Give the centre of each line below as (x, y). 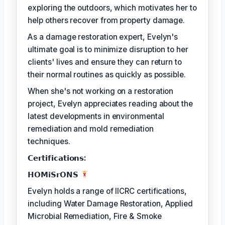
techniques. (49, 141)
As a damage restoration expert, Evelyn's (103, 37)
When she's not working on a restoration (101, 91)
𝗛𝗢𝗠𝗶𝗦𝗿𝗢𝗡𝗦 (54, 174)
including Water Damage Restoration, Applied (110, 203)
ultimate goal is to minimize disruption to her (108, 49)
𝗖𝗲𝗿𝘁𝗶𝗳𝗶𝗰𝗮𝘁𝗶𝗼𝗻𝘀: (57, 158)
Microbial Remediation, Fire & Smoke (95, 216)
